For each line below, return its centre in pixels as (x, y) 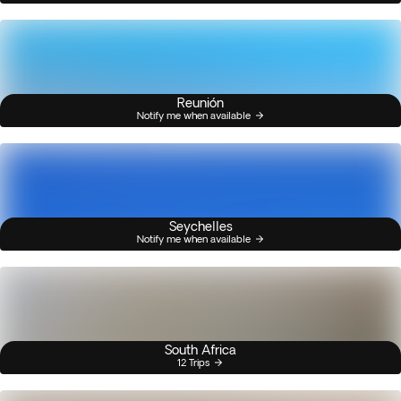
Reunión (200, 103)
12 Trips (193, 362)
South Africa (200, 350)
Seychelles (200, 226)
